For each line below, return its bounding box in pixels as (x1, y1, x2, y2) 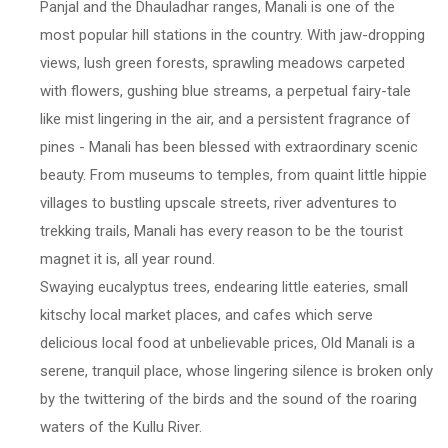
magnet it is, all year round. (40, 249, 215, 268)
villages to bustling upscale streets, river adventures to (40, 193, 397, 212)
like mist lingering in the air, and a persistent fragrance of (40, 109, 411, 128)
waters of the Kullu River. (40, 417, 202, 436)
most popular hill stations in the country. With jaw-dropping (40, 25, 425, 44)
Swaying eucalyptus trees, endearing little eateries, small (40, 277, 408, 296)
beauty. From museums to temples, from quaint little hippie (40, 165, 427, 184)
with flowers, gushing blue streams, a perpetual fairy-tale (40, 81, 411, 100)
